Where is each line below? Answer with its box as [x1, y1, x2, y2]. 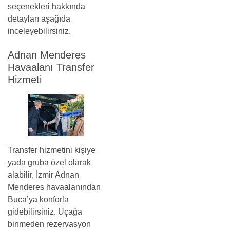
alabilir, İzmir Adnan [8, 170, 79, 179]
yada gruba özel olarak [8, 158, 91, 167]
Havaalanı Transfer [8, 61, 94, 73]
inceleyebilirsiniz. [8, 26, 71, 35]
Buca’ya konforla [8, 195, 69, 204]
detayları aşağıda [8, 14, 70, 23]
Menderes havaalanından [8, 182, 101, 191]
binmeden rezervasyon [8, 219, 91, 228]
